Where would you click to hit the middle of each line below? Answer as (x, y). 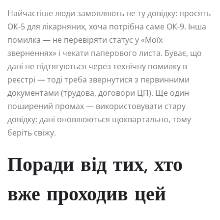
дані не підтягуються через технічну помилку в (97, 66)
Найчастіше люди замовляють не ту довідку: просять (109, 13)
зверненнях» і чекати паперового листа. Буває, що (105, 53)
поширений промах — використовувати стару (96, 106)
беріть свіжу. (32, 132)
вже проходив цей (87, 195)
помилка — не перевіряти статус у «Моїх (85, 40)
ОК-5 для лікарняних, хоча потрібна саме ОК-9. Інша (107, 26)
